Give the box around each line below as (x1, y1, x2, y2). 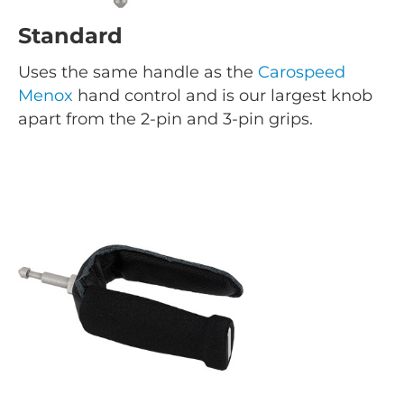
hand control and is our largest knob (73, 85, 372, 106)
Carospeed (258, 61, 345, 82)
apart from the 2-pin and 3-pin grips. (18, 108, 313, 129)
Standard (18, 22, 123, 49)
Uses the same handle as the (18, 61, 258, 82)
